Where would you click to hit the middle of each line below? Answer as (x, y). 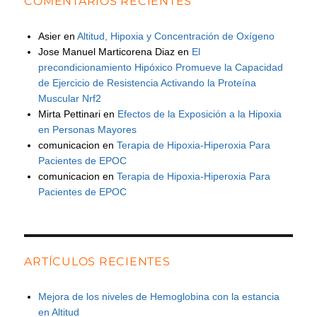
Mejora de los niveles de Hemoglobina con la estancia (159, 297)
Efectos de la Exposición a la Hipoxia (200, 114)
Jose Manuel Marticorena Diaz (107, 51)
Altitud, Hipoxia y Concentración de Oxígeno (176, 36)
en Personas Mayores (88, 129)
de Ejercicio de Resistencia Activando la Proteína (148, 82)
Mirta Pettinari (70, 114)
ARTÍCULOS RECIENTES (97, 262)
